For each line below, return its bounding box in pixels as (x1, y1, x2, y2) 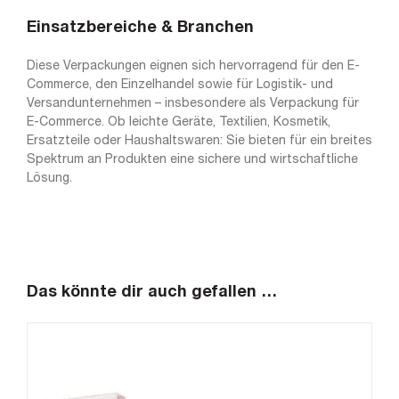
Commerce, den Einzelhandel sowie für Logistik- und (27, 79, 333, 92)
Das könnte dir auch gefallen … (27, 285, 277, 300)
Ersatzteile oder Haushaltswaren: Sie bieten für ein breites (27, 135, 372, 148)
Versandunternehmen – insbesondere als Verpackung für (27, 98, 359, 110)
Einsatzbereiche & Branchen (27, 20, 254, 35)
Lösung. (27, 173, 72, 185)
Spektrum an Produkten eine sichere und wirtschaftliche (27, 154, 358, 167)
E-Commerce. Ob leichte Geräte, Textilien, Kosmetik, (27, 117, 330, 129)
